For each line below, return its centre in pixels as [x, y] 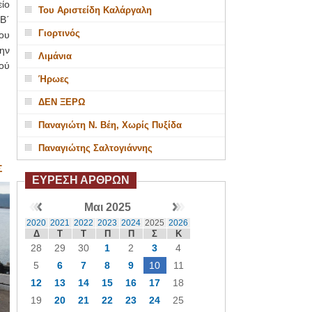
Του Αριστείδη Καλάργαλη [95, 10]
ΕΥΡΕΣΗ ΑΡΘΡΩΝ [80, 180]
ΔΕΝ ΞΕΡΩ [61, 102]
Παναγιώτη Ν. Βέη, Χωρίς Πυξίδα [110, 125]
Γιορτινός [59, 33]
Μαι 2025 [107, 207]
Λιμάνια [55, 56]
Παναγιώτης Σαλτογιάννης [95, 148]
